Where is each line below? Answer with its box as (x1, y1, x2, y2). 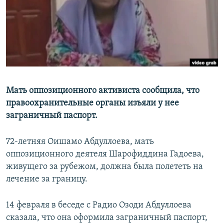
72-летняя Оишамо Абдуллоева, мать (6, 137, 154, 147)
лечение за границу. (6, 174, 87, 184)
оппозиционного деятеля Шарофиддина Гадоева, (6, 149, 204, 159)
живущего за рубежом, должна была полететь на (6, 162, 203, 172)
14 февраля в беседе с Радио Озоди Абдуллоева (6, 200, 191, 210)
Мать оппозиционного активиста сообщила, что (6, 86, 199, 96)
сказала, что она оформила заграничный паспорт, (6, 213, 207, 223)
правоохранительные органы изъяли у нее (6, 98, 179, 108)
